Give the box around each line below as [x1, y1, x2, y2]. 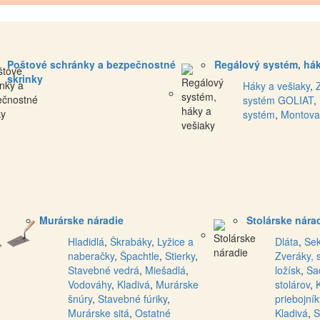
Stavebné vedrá [68, 263, 139, 278]
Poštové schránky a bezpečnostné [7, 57, 176, 72]
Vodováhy [68, 277, 111, 292]
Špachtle [120, 249, 159, 264]
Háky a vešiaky [243, 79, 310, 94]
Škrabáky [110, 234, 151, 249]
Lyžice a [157, 234, 194, 249]
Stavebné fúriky [98, 291, 167, 306]
